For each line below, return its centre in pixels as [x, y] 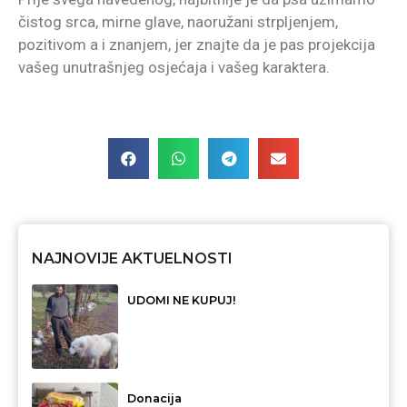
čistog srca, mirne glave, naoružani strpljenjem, [178, 22]
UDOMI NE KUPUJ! [181, 300]
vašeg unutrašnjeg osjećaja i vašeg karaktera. [174, 68]
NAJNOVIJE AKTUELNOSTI [132, 258]
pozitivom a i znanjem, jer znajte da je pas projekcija [197, 45]
